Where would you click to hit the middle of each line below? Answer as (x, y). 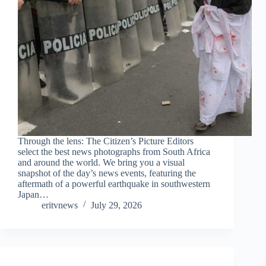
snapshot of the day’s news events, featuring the (107, 173)
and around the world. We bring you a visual (101, 163)
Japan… (33, 195)
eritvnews (60, 205)
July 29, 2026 (116, 205)
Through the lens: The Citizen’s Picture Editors (106, 141)
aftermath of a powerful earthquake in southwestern (114, 184)
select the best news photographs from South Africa (114, 152)
